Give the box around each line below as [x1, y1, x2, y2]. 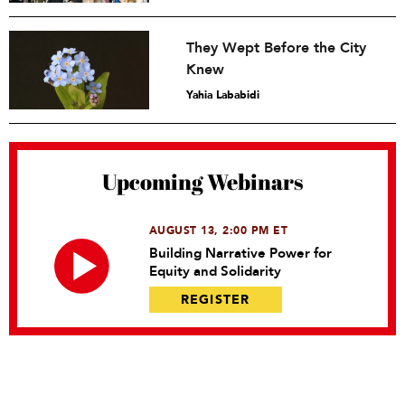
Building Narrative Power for [148, 244, 332, 262]
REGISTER [180, 291, 250, 308]
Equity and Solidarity [148, 262, 281, 280]
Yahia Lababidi [186, 88, 260, 102]
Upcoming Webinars [102, 167, 303, 196]
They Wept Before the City [186, 38, 367, 58]
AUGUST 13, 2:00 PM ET [148, 223, 288, 238]
